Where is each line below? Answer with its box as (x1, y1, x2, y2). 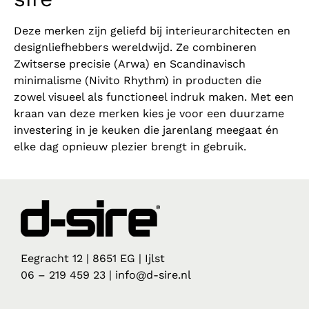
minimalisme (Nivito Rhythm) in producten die (14, 74, 261, 88)
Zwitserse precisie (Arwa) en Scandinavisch (14, 57, 246, 71)
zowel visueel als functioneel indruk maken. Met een (14, 90, 294, 104)
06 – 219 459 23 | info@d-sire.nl (21, 268, 191, 282)
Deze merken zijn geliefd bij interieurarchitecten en (14, 24, 290, 38)
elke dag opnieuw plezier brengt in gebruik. (14, 140, 246, 154)
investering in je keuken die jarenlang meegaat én (14, 123, 279, 137)
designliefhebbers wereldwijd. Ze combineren (14, 41, 257, 54)
